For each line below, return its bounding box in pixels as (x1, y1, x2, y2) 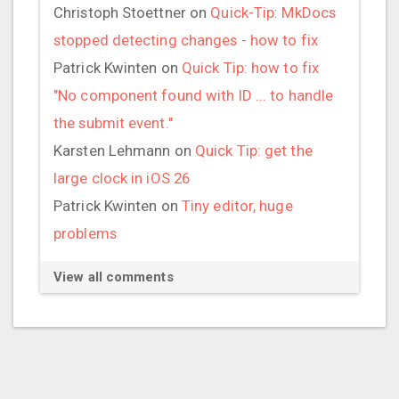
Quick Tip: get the (194, 142, 313, 160)
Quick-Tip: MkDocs (210, 4, 337, 22)
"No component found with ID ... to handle (53, 86, 334, 105)
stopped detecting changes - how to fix (53, 31, 318, 50)
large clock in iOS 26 (53, 169, 191, 188)
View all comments (53, 269, 174, 286)
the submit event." (53, 114, 173, 133)
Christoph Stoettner (53, 4, 186, 22)
